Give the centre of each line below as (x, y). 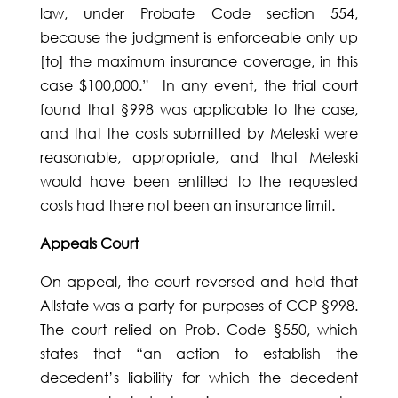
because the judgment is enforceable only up (199, 38)
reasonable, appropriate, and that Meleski (199, 158)
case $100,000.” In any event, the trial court (199, 86)
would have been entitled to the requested (199, 182)
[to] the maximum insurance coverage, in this (199, 62)
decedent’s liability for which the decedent (199, 378)
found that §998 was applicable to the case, (199, 110)
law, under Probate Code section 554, (199, 14)
